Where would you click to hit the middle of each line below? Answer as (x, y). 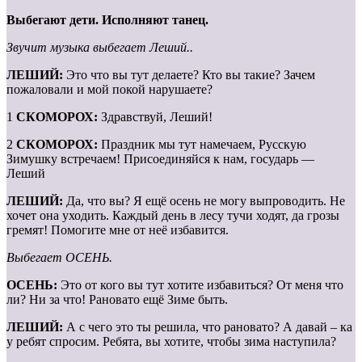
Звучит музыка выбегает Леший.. (100, 48)
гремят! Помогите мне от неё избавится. (118, 230)
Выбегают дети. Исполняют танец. (107, 20)
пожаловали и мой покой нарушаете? (109, 90)
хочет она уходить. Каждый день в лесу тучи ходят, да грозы (173, 216)
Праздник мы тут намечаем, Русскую (202, 145)
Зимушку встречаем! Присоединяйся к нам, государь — (160, 159)
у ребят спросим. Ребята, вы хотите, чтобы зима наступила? (171, 342)
